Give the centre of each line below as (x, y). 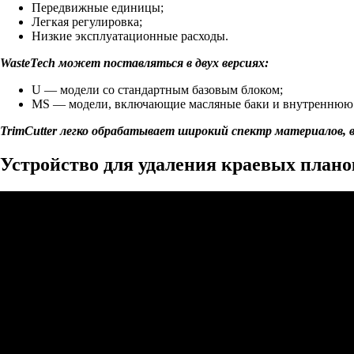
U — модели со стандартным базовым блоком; (157, 89)
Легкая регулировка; (87, 21)
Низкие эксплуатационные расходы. (130, 36)
